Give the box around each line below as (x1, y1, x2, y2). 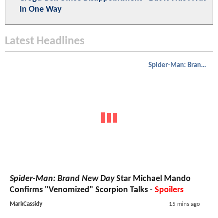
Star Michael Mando (114, 174, 191, 183)
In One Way (19, 5, 62, 15)
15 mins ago (168, 200, 200, 207)
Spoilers (155, 185, 183, 195)
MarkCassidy (10, 200, 42, 207)
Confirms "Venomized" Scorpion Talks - (10, 185, 155, 195)
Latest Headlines (5, 36, 85, 48)
